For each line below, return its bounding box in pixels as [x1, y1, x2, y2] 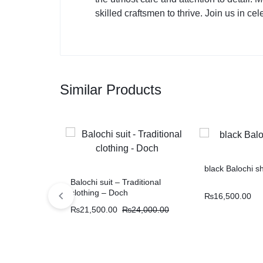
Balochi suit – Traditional [70, 177, 161, 187]
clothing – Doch [70, 188, 128, 197]
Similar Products [60, 82, 161, 97]
